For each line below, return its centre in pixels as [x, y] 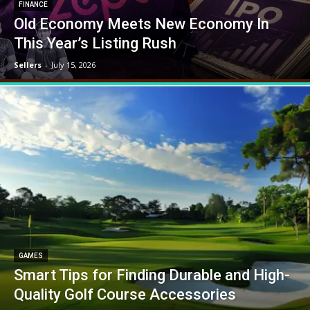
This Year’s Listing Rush [95, 44]
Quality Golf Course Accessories [125, 294]
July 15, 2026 [73, 65]
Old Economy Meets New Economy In [142, 24]
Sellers [28, 65]
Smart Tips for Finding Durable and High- [152, 275]
